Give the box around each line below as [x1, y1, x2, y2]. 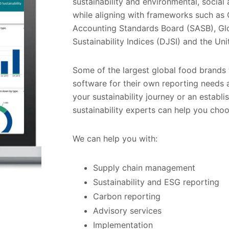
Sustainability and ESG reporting [93, 177, 222, 188]
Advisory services [93, 205, 162, 216]
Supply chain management [93, 163, 198, 173]
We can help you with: [73, 133, 157, 144]
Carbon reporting [93, 191, 161, 202]
